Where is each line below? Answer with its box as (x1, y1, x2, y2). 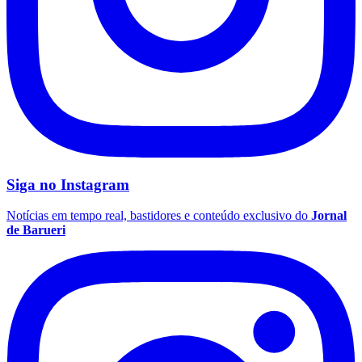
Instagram (61, 175, 129, 193)
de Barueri (6, 223, 65, 238)
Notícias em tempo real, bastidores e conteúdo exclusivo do (6, 208, 308, 223)
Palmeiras (6, 130, 56, 144)
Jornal (311, 208, 347, 223)
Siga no (6, 175, 61, 193)
